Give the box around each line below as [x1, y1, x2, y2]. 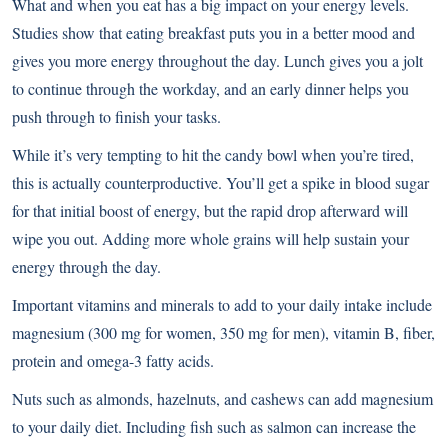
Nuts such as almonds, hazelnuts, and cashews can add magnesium [12, 387, 433, 409]
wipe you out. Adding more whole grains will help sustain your [12, 227, 409, 249]
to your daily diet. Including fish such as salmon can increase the [12, 415, 416, 437]
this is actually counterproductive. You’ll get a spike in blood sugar [12, 171, 429, 193]
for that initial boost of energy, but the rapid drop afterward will [12, 199, 408, 221]
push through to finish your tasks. [12, 105, 221, 127]
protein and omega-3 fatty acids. [12, 349, 214, 371]
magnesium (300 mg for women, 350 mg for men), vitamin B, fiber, [12, 321, 435, 343]
